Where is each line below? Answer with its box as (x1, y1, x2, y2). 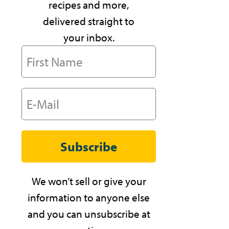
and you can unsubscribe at (27, 207, 150, 220)
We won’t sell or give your (31, 174, 146, 188)
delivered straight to (43, 14, 135, 28)
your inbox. (63, 31, 114, 44)
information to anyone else (28, 191, 150, 204)
